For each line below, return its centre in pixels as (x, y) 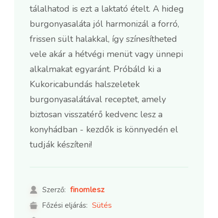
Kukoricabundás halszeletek (85, 84)
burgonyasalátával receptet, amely (98, 99)
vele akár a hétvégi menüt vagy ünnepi (106, 54)
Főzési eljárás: (65, 205)
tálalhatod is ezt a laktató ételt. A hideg (107, 9)
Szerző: (54, 190)
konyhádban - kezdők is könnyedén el (104, 129)
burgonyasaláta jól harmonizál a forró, (104, 24)
